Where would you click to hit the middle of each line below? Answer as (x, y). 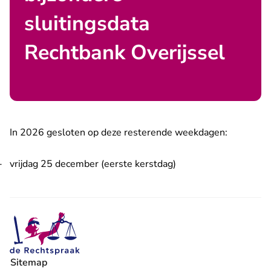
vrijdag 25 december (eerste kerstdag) (94, 164)
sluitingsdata (87, 24)
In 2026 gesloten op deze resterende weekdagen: (119, 132)
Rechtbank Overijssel (125, 53)
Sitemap (29, 263)
